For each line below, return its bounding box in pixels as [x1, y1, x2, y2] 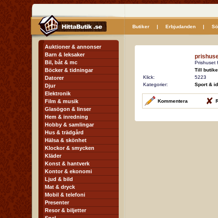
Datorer [44, 75, 64, 81]
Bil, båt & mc [44, 59, 77, 65]
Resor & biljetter [44, 207, 86, 213]
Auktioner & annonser [44, 44, 101, 50]
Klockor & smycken [44, 145, 94, 151]
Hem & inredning [44, 114, 88, 120]
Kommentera [157, 98, 188, 104]
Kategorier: [143, 82, 168, 87]
